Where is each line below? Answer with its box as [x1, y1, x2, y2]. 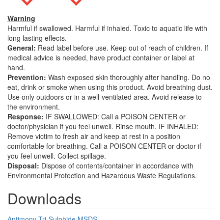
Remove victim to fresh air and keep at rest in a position [7, 131, 180, 141]
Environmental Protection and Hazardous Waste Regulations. [7, 170, 197, 180]
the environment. [7, 101, 60, 111]
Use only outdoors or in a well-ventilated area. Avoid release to [7, 91, 202, 102]
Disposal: [7, 160, 39, 170]
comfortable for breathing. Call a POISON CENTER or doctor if [7, 140, 201, 151]
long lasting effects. [7, 32, 67, 43]
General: [7, 42, 36, 53]
